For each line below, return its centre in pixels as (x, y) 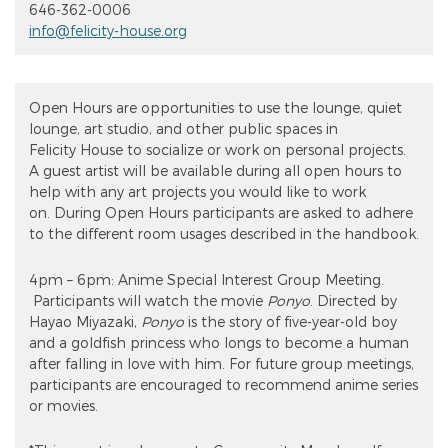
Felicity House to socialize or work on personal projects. (217, 150)
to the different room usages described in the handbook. (224, 234)
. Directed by (353, 300)
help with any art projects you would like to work (197, 192)
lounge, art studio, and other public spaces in (183, 129)
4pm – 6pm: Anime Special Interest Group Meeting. (206, 279)
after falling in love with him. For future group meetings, (221, 363)
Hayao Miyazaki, (85, 321)
